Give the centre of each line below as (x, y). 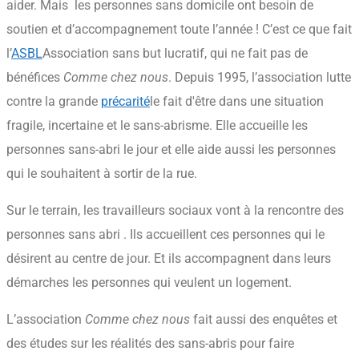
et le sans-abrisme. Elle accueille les (206, 126)
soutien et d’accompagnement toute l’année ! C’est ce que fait (179, 30)
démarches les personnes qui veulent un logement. (149, 283)
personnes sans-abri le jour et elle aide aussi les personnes (171, 150)
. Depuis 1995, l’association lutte (260, 78)
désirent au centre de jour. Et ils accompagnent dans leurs (169, 259)
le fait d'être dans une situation (237, 102)
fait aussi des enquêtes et (264, 320)
